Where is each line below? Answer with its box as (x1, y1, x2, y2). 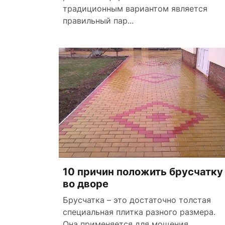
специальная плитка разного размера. (63, 206, 215, 217)
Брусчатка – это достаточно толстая (63, 194, 211, 205)
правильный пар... (63, 15, 134, 26)
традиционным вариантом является (63, 3, 207, 14)
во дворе (63, 177, 108, 190)
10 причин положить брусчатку (63, 165, 223, 178)
